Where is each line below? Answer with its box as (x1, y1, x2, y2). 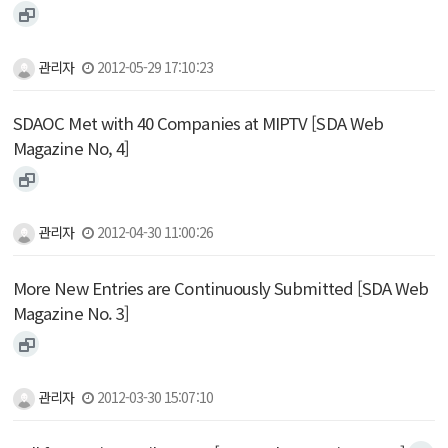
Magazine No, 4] (13, 136, 130, 161)
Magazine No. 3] (13, 301, 130, 326)
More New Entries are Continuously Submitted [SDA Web (13, 276, 429, 301)
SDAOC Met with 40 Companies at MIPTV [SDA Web (13, 111, 383, 136)
